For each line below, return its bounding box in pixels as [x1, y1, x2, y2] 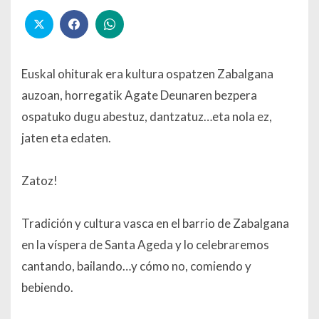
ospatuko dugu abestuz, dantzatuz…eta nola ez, [21, 108, 272, 124]
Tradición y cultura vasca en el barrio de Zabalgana [21, 215, 289, 231]
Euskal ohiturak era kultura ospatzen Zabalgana [21, 66, 273, 81]
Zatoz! [21, 172, 58, 188]
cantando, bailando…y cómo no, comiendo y [21, 258, 251, 273]
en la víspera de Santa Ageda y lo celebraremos [21, 236, 269, 252]
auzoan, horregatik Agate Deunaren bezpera [21, 87, 257, 103]
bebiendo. [21, 279, 73, 295]
